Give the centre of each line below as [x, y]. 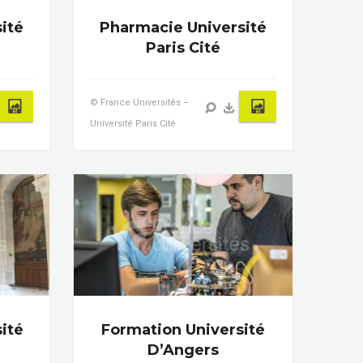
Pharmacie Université [183, 27]
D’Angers [183, 350]
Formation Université [183, 329]
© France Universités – [139, 102]
